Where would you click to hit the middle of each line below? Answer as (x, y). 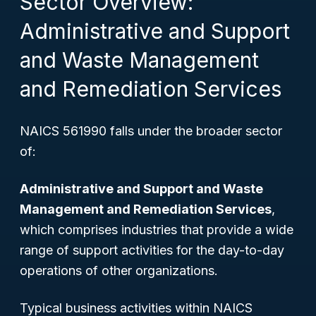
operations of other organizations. (119, 271)
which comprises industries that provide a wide (157, 230)
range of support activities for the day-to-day (152, 250)
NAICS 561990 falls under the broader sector (151, 131)
